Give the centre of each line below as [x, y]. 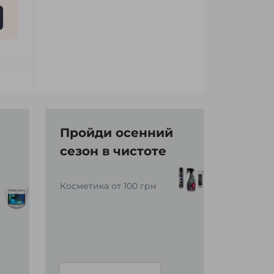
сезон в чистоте [113, 151]
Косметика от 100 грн [108, 186]
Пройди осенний [117, 133]
